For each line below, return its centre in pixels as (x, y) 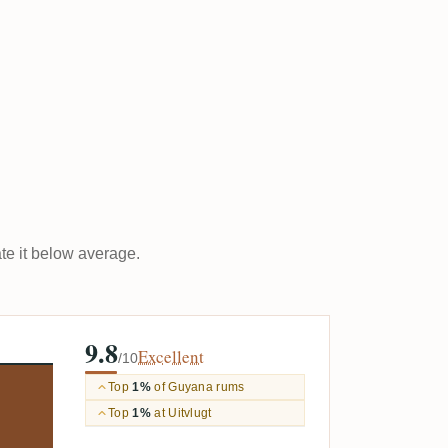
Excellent (171, 357)
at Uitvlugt (181, 412)
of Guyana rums (197, 386)
